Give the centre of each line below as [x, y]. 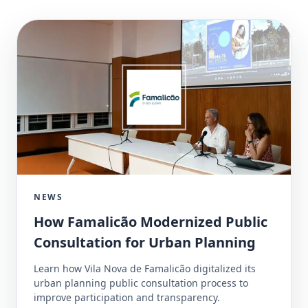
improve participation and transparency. [127, 297]
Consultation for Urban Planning [145, 242]
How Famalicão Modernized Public [151, 221]
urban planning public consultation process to [141, 283]
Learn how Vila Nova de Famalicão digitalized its [145, 268]
